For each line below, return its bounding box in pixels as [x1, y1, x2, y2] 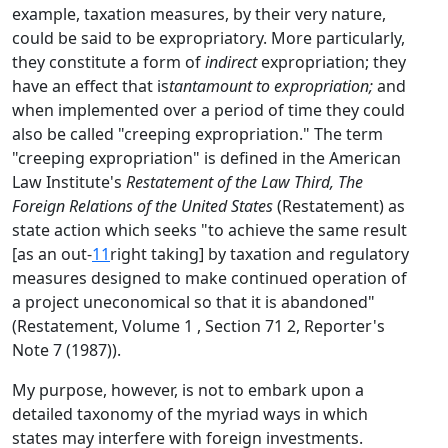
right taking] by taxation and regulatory [110, 243, 409, 265]
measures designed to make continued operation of [12, 267, 407, 289]
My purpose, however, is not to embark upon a [12, 379, 364, 401]
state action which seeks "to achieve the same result [12, 219, 407, 241]
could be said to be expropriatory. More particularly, [12, 27, 405, 49]
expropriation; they [257, 51, 406, 73]
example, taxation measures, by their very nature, [12, 3, 386, 25]
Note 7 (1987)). [12, 339, 121, 361]
